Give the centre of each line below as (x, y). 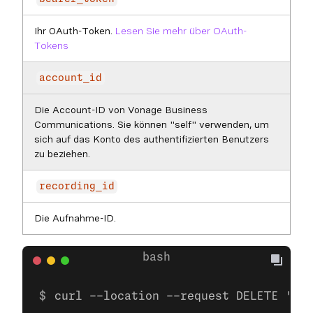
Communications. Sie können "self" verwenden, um (152, 124)
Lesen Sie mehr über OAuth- (181, 31)
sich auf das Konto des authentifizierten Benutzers (152, 139)
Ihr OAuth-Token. (75, 31)
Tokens (51, 45)
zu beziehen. (62, 154)
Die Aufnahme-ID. (75, 218)
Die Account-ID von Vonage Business (121, 110)
